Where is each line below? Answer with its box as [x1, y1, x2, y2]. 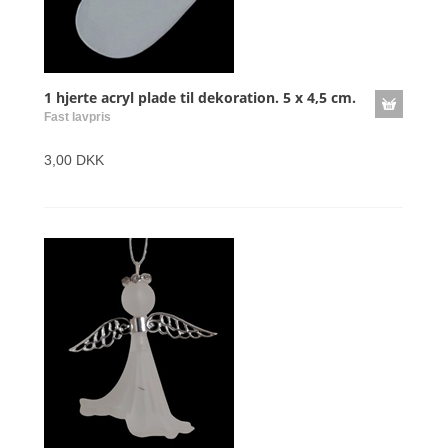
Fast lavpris [44, 110, 111, 124]
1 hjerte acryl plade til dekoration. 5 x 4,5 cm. [44, 88, 356, 107]
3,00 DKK [44, 152, 104, 168]
